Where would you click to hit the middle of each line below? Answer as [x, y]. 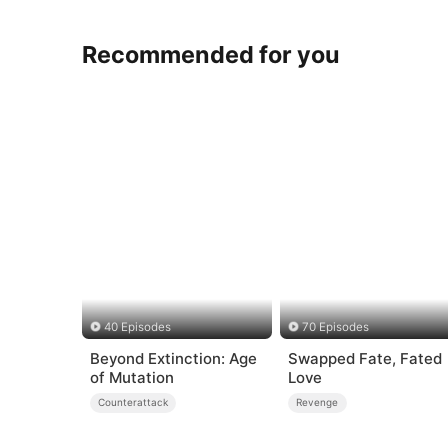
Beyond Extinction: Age [173, 358]
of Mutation [131, 377]
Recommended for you [211, 54]
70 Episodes [336, 327]
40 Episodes [137, 327]
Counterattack [133, 402]
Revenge [317, 402]
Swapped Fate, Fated [364, 358]
